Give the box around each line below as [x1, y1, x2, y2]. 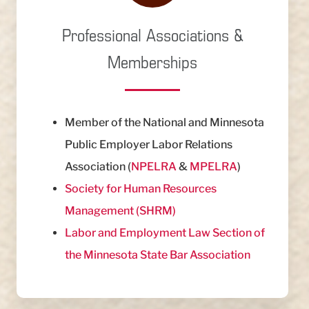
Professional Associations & [62, 23, 243, 47]
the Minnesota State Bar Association [65, 248, 251, 262]
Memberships [108, 50, 198, 74]
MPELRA [190, 160, 238, 174]
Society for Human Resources [65, 182, 217, 196]
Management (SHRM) [65, 204, 177, 218]
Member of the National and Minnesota [65, 116, 265, 130]
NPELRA [131, 160, 177, 174]
